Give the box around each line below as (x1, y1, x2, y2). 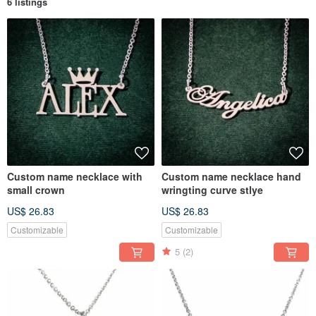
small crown (7, 182, 65, 197)
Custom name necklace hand (162, 169, 301, 183)
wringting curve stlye (162, 182, 263, 197)
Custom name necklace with (7, 169, 142, 183)
